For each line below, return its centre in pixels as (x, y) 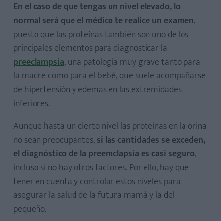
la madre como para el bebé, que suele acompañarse (110, 76)
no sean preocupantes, (55, 140)
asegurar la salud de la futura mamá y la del (94, 195)
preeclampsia (39, 62)
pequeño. (30, 209)
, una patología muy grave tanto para (132, 62)
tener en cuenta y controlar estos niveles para (97, 182)
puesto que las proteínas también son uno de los (101, 35)
